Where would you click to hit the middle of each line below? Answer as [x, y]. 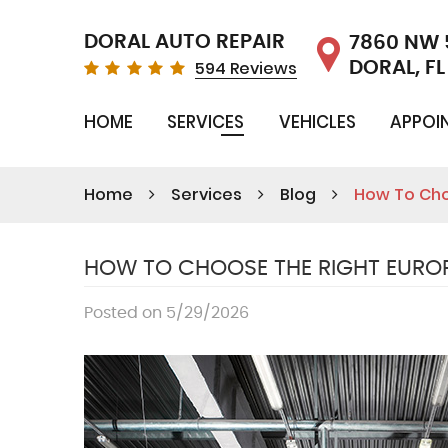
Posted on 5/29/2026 [166, 313]
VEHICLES [317, 122]
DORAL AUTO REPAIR [184, 42]
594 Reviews [246, 69]
